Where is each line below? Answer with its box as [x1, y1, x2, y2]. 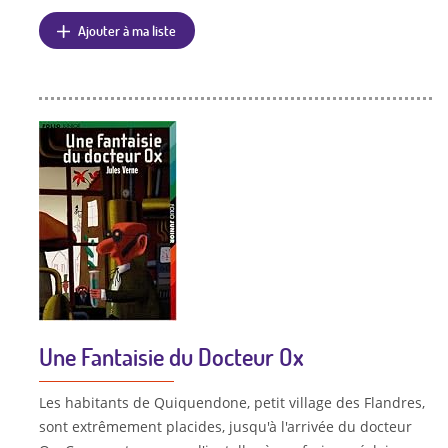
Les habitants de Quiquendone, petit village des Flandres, [38, 392, 425, 412]
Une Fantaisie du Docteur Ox [38, 340, 304, 372]
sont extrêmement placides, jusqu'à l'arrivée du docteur [38, 416, 412, 436]
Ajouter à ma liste [78, 20, 177, 39]
